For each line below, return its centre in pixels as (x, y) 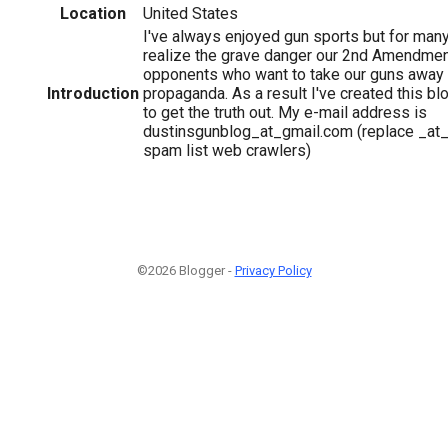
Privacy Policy (273, 270)
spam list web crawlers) (227, 150)
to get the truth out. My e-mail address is (285, 112)
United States (190, 13)
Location (93, 13)
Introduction (93, 93)
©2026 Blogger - (185, 270)
